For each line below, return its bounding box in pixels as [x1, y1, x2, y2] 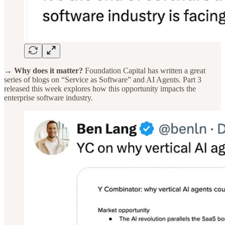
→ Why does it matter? [4, 66, 83, 75]
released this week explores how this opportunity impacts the [4, 84, 196, 93]
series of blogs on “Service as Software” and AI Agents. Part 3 [4, 75, 201, 84]
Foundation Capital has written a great [83, 66, 205, 75]
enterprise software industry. [4, 93, 93, 102]
